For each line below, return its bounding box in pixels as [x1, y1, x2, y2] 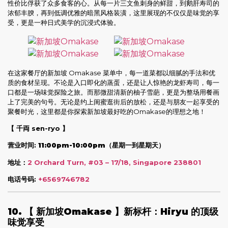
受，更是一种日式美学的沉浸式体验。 [8, 18, 120, 26]
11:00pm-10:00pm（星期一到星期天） [38, 141, 165, 150]
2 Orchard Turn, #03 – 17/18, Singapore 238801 [27, 158, 201, 166]
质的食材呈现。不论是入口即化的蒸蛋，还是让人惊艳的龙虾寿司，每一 [8, 78, 219, 87]
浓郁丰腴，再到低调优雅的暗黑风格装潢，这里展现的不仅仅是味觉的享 [8, 8, 219, 17]
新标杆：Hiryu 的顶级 [124, 206, 218, 218]
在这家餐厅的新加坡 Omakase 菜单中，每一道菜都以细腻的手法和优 [8, 68, 215, 77]
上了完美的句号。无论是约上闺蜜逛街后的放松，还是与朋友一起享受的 [8, 97, 219, 106]
